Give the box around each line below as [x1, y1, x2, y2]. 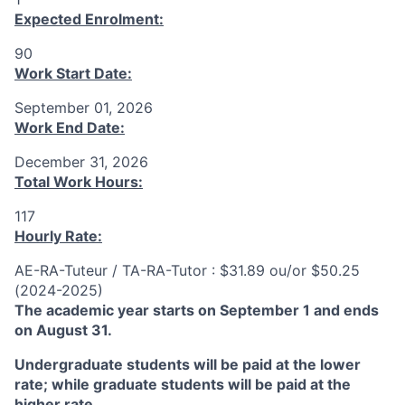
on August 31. [14, 321, 112, 339]
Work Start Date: [14, 64, 132, 82]
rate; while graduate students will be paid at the [14, 375, 351, 393]
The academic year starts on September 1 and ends [14, 301, 379, 319]
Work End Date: [14, 118, 125, 137]
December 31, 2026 [14, 153, 148, 171]
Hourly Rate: [14, 227, 102, 245]
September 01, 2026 [14, 99, 153, 117]
